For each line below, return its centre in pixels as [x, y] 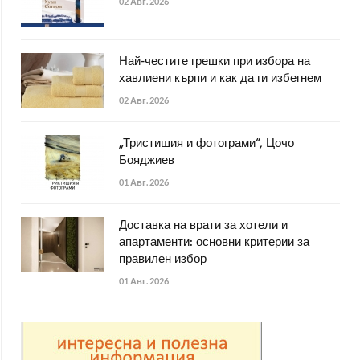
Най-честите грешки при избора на [215, 61]
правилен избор [163, 259]
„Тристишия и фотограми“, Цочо [207, 143]
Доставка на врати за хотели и [203, 225]
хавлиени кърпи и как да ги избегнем [220, 78]
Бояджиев [147, 160]
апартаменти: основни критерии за [214, 242]
